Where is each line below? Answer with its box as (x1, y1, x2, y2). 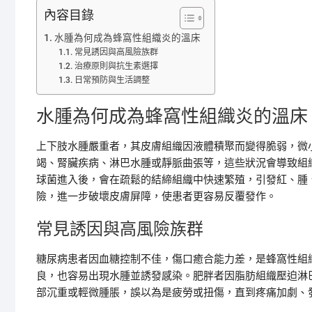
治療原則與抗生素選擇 (74, 61, 158, 71)
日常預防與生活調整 (74, 75, 150, 85)
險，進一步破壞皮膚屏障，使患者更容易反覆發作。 (36, 190, 276, 203)
